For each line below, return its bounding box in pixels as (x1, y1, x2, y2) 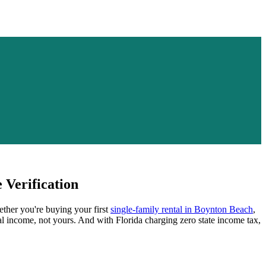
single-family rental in (110, 204, 194, 214)
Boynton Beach (194, 204, 253, 214)
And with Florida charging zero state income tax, (76, 214, 261, 225)
